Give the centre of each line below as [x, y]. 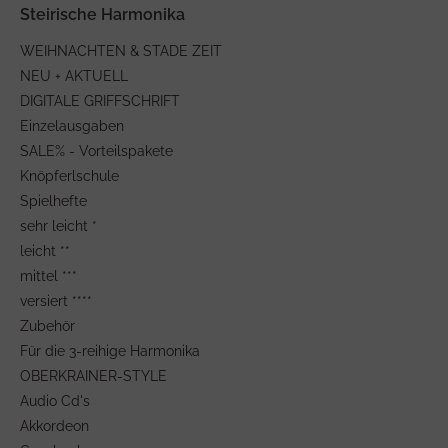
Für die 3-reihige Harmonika [110, 350]
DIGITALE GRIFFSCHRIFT [100, 100]
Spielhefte [53, 200]
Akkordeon [54, 425]
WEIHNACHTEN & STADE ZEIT [121, 50]
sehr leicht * [58, 225]
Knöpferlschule [69, 175]
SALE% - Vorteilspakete [96, 150]
